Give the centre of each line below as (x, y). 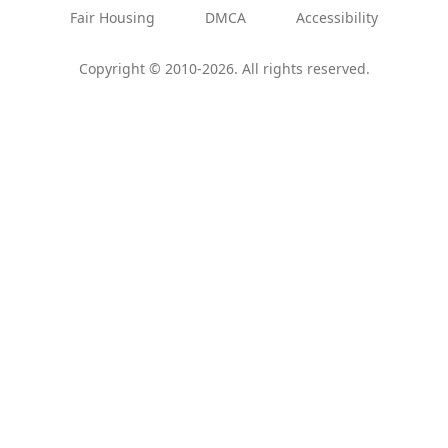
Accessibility (337, 18)
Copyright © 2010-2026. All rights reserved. (224, 69)
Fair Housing (112, 18)
